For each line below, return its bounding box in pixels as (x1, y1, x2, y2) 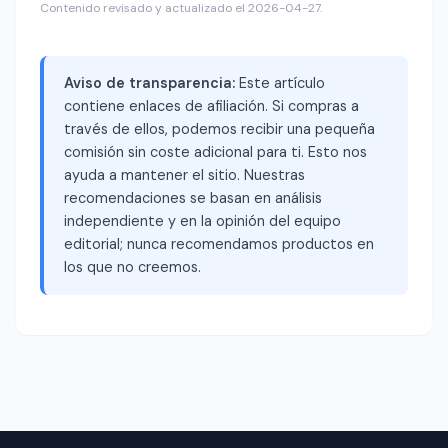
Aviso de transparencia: (64, 74, 235, 93)
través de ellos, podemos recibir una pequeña (64, 120, 375, 139)
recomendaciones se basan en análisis (64, 189, 322, 208)
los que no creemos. (64, 258, 201, 277)
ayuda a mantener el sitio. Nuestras (64, 166, 305, 185)
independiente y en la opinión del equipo (64, 212, 341, 231)
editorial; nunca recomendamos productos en (64, 235, 374, 254)
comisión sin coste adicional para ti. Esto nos (64, 143, 367, 162)
